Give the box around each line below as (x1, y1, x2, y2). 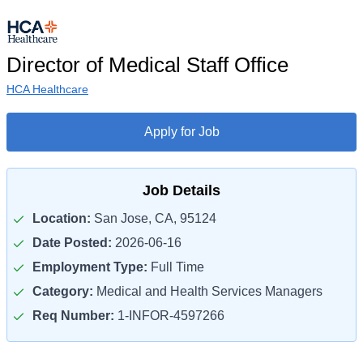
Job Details (143, 182, 220, 199)
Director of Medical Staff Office (6, 53, 288, 77)
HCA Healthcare (6, 83, 88, 96)
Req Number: (32, 309, 114, 322)
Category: (32, 284, 93, 298)
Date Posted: (32, 236, 112, 250)
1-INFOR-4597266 (114, 309, 224, 322)
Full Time (147, 260, 204, 274)
